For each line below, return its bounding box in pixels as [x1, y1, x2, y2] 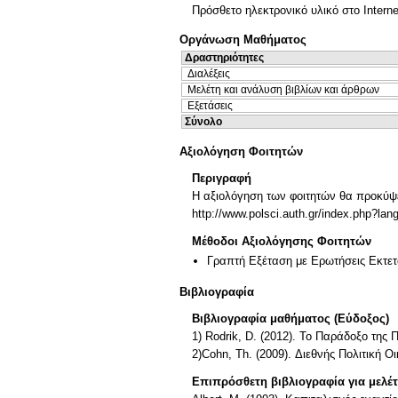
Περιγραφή [192, 171, 251, 186]
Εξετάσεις [187, 99, 233, 113]
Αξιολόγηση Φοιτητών [179, 144, 303, 158]
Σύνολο [185, 115, 222, 129]
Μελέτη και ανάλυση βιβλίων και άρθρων [187, 84, 379, 97]
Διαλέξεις [187, 68, 230, 81]
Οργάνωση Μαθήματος [179, 33, 306, 47]
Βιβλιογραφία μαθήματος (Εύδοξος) [192, 312, 389, 326]
